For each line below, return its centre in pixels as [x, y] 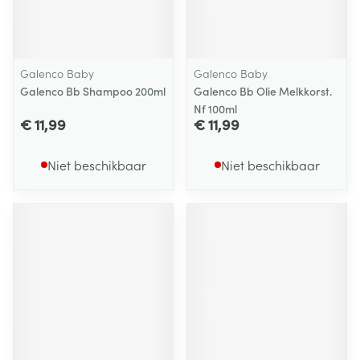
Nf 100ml [215, 108]
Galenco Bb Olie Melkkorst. [263, 91]
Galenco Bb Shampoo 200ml [93, 91]
